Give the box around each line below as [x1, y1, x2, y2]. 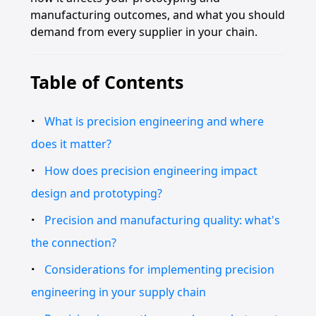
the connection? [30, 235, 116, 250]
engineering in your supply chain [30, 284, 206, 300]
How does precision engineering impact [44, 163, 258, 178]
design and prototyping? [30, 186, 162, 201]
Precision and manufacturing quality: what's [44, 212, 281, 228]
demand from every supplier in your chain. [30, 24, 257, 39]
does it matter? [30, 136, 111, 152]
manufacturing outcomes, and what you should [30, 7, 285, 23]
